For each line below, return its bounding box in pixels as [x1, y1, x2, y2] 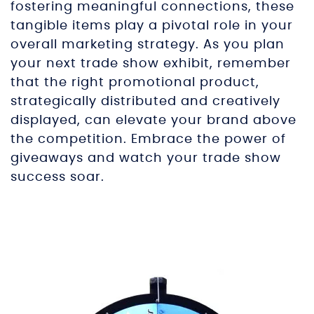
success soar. [11, 171, 104, 184]
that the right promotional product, [11, 76, 259, 89]
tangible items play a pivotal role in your [11, 20, 293, 32]
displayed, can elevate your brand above [11, 114, 296, 127]
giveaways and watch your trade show [11, 152, 281, 165]
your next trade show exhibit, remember [11, 57, 291, 70]
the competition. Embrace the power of [11, 133, 286, 146]
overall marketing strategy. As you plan [11, 39, 285, 51]
